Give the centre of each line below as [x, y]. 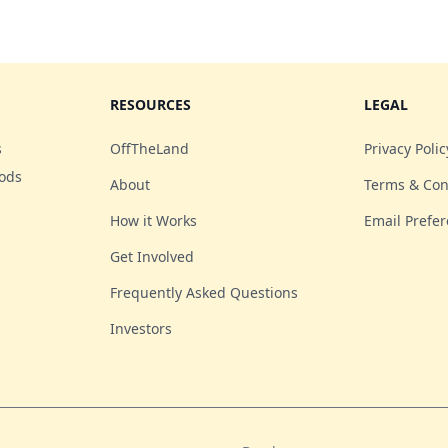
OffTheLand [149, 148]
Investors [141, 328]
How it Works [153, 220]
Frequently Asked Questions [204, 292]
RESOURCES [150, 104]
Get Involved [152, 256]
